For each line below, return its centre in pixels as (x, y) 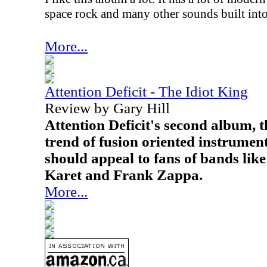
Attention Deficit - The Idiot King (146, 91)
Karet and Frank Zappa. (124, 175)
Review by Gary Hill (107, 108)
